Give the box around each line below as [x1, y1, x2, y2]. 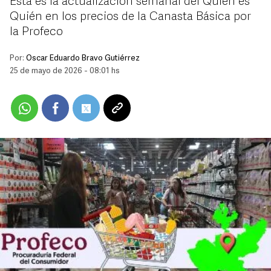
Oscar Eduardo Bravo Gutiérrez [26, 54, 140, 62]
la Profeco [10, 26, 63, 38]
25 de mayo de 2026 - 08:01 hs [10, 67, 120, 75]
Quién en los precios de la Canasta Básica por [10, 11, 251, 23]
